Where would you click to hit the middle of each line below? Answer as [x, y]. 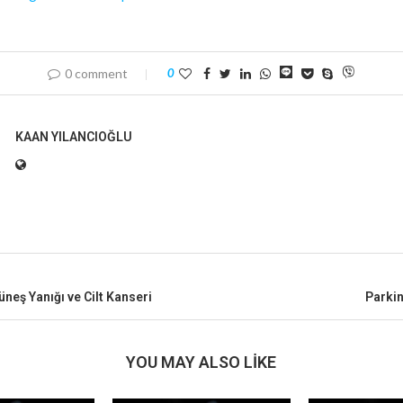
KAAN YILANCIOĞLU [73, 136]
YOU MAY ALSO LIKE [201, 362]
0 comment [97, 73]
